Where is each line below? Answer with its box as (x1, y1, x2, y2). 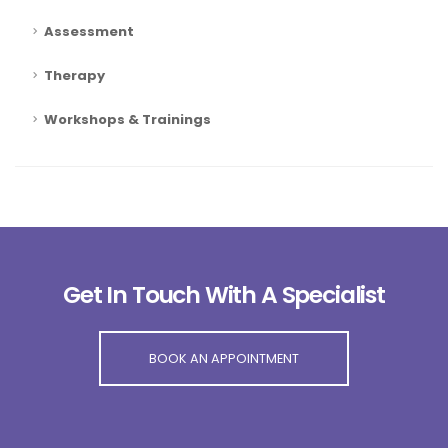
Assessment (44, 22, 134, 42)
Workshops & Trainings (44, 110, 211, 130)
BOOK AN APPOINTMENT (149, 350, 299, 368)
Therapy (44, 66, 105, 86)
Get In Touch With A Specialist (63, 278, 385, 312)
